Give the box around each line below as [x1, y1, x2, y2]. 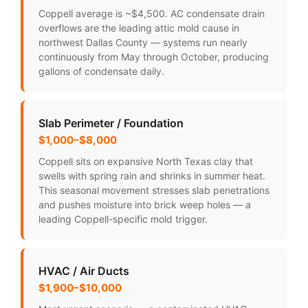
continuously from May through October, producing [38, 51, 269, 63]
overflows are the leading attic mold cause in [38, 22, 239, 34]
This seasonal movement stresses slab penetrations [38, 184, 269, 197]
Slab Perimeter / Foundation [38, 116, 184, 131]
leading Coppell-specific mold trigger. [38, 213, 208, 225]
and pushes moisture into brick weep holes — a [38, 199, 251, 211]
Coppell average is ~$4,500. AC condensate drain [38, 8, 265, 20]
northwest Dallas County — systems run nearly [38, 36, 247, 49]
